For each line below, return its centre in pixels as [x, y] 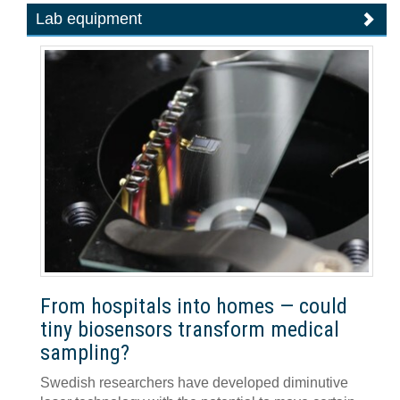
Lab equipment [89, 19]
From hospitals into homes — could [194, 306]
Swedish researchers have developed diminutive [194, 382]
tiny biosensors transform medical [190, 329]
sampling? [85, 352]
